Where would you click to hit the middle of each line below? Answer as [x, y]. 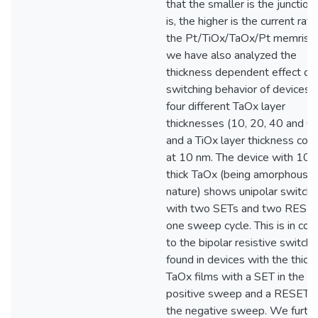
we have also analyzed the [231, 55]
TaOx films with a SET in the [235, 277]
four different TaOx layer [226, 106]
